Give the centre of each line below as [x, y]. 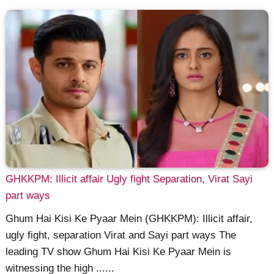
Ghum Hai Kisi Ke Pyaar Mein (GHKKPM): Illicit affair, [129, 218]
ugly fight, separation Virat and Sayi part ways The [121, 235]
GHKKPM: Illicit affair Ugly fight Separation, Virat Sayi [129, 179]
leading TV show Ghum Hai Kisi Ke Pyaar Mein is [119, 251]
